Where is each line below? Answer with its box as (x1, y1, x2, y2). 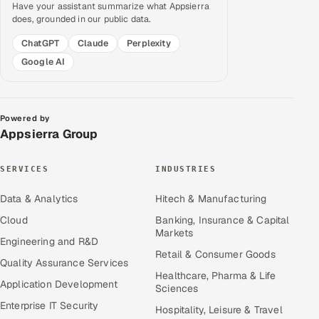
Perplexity (127, 36, 171, 49)
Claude (78, 36, 109, 49)
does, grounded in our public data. (12, 12, 152, 25)
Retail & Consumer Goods (155, 247, 276, 261)
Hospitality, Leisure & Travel (155, 303, 283, 316)
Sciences (155, 281, 199, 295)
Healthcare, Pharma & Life (155, 268, 276, 282)
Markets (155, 226, 194, 239)
